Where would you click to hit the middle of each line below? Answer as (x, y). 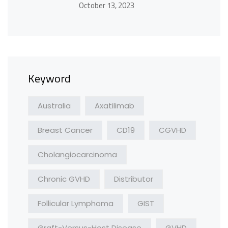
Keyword (49, 79)
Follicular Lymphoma (76, 204)
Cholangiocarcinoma (77, 155)
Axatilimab (115, 106)
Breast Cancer (65, 130)
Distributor (134, 179)
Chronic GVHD (64, 179)
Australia (54, 106)
